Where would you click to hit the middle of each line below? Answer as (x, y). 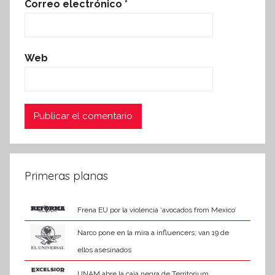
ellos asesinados (104, 250)
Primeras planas (66, 176)
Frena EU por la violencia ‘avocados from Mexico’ (157, 210)
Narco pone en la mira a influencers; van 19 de (153, 232)
